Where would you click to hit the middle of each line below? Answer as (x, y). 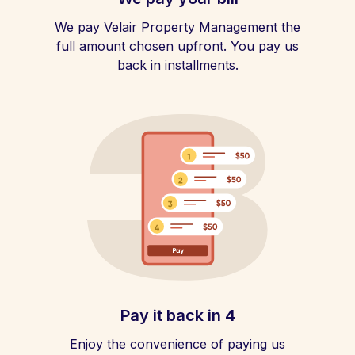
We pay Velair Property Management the (177, 27)
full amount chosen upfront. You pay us (177, 46)
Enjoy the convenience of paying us (177, 344)
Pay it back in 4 (177, 315)
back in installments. (177, 65)
